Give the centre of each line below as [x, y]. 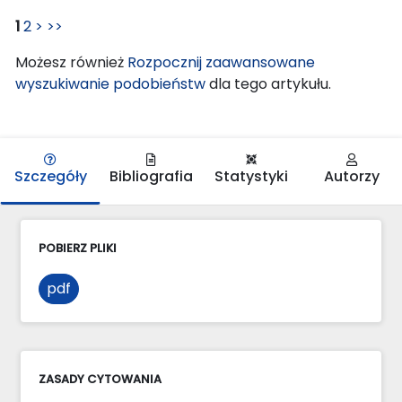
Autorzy [352, 176]
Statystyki [251, 176]
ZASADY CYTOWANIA [100, 379]
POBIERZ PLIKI [78, 248]
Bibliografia [151, 176]
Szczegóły [50, 176]
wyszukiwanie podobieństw [110, 83]
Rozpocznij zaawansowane [221, 62]
